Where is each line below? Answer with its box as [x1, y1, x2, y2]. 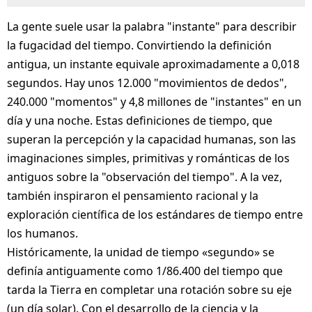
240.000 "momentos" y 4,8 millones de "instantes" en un [7, 94, 302, 110]
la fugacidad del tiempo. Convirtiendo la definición [7, 38, 272, 54]
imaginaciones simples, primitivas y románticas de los [7, 150, 290, 166]
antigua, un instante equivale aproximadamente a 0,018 [7, 56, 299, 72]
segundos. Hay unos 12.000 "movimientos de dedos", [7, 75, 287, 91]
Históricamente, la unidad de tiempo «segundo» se [7, 244, 274, 260]
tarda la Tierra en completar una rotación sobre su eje [7, 282, 292, 298]
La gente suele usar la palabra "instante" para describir [7, 19, 297, 35]
